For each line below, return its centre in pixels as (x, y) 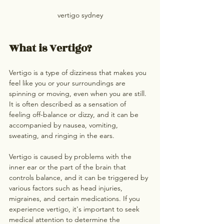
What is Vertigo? (50, 48)
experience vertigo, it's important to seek (75, 209)
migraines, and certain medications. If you (75, 199)
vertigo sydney (80, 15)
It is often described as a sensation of (68, 104)
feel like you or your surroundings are (68, 83)
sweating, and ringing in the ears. (63, 136)
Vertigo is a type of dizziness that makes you (79, 73)
